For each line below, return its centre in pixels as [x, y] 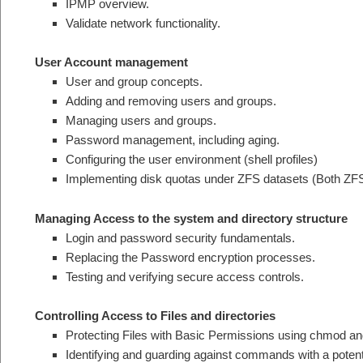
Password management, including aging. [172, 140]
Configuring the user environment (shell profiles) [191, 160]
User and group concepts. [134, 82]
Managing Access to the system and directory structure [191, 218]
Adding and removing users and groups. [171, 101]
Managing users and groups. [141, 121]
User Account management [111, 62]
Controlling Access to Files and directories [155, 316]
